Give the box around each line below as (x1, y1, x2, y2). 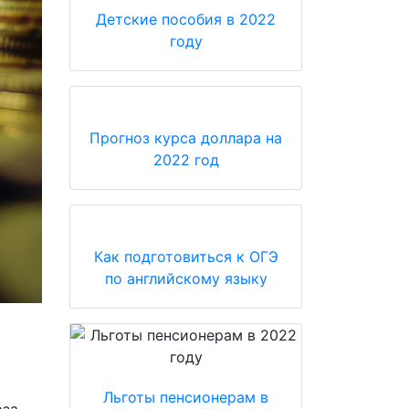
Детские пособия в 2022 (96, 10, 276, 28)
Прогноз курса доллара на (89, 129, 282, 147)
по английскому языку (104, 269, 267, 288)
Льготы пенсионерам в (103, 388, 268, 406)
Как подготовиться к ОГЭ (93, 247, 278, 266)
